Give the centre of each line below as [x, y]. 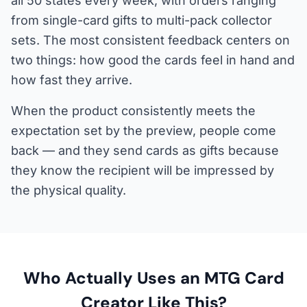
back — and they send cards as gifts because [145, 151]
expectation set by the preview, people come [144, 131]
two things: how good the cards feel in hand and [153, 60]
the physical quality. [69, 191]
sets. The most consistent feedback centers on [150, 40]
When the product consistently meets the [133, 111]
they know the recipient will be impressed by [143, 171]
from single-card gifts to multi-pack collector [142, 21]
